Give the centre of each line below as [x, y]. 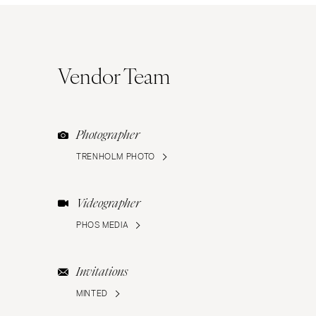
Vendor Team [114, 75]
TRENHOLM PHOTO [116, 157]
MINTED [92, 294]
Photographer [108, 135]
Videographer [108, 204]
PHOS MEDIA [103, 225]
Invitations [102, 272]
